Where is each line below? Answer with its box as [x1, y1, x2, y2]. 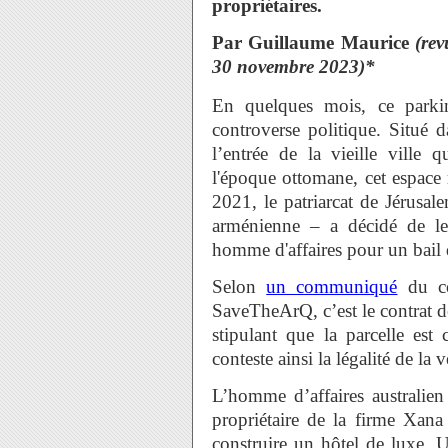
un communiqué [266, 276, 398, 297]
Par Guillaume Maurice [212, 32, 416, 53]
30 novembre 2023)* [212, 56, 375, 77]
